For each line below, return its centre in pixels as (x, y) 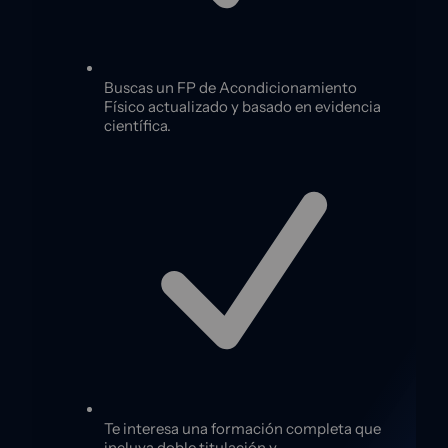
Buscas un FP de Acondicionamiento (230, 87)
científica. (137, 125)
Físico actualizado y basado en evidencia (242, 106)
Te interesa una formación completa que (242, 428)
